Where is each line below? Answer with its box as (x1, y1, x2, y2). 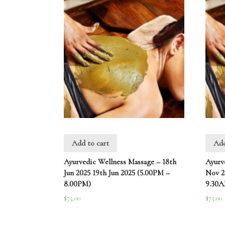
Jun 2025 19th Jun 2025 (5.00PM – (64, 167, 170, 178)
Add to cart (72, 138, 109, 149)
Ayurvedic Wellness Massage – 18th (64, 156, 176, 167)
